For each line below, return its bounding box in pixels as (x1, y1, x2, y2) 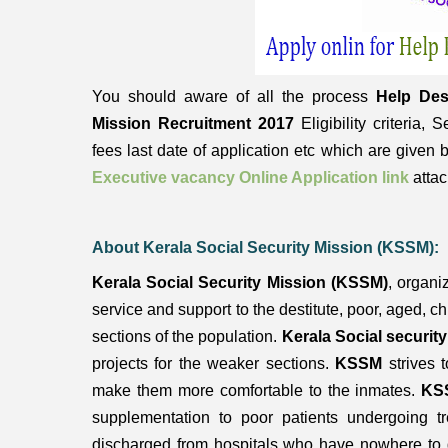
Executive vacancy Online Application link (92, 169, 409, 186)
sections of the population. (92, 328, 278, 345)
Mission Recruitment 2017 (92, 115, 294, 132)
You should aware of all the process (92, 88, 376, 105)
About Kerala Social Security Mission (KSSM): (92, 239, 439, 256)
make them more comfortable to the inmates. (92, 382, 422, 399)
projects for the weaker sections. (92, 355, 329, 372)
